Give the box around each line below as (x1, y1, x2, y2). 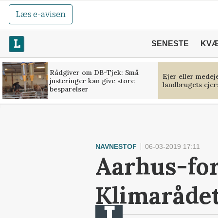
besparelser (49, 84, 89, 93)
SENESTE (151, 39, 189, 48)
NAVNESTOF (95, 143, 137, 150)
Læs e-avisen (16, 9, 66, 19)
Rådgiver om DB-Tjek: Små (49, 68, 139, 77)
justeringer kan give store (49, 76, 135, 85)
